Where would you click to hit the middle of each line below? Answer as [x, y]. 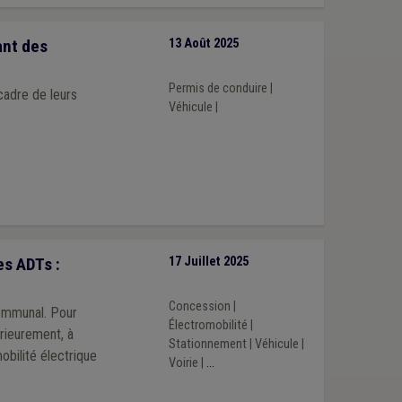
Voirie [183, 363]
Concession [199, 306]
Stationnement [207, 344]
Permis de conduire [218, 88]
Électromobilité [208, 325]
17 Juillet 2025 [208, 262]
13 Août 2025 [203, 44]
